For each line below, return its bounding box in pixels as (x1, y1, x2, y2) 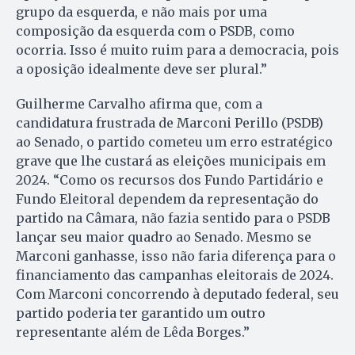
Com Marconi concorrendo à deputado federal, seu (16, 286, 339, 303)
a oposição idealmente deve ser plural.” (16, 61, 267, 78)
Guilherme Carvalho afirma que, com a (16, 96, 262, 113)
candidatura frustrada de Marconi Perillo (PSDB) (16, 115, 323, 132)
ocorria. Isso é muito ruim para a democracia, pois (16, 42, 339, 59)
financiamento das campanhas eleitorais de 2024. (16, 267, 334, 284)
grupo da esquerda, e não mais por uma (16, 4, 267, 21)
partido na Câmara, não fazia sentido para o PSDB (16, 210, 330, 227)
